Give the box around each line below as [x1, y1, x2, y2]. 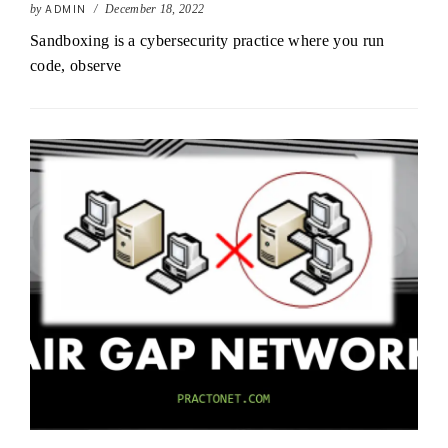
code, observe [30, 57, 122, 74]
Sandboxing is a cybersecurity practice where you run [30, 32, 385, 49]
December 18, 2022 [104, 2, 205, 16]
